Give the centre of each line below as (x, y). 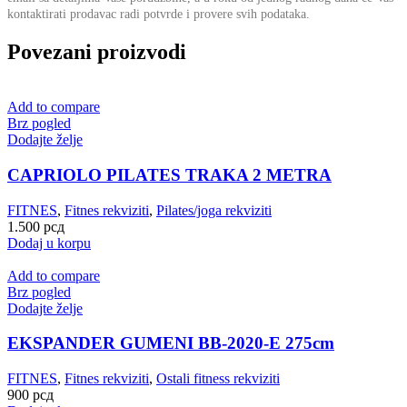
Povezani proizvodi (97, 52)
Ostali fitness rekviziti (218, 378)
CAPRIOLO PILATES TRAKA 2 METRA (169, 174)
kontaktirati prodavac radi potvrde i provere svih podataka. (159, 15)
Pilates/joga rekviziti (214, 210)
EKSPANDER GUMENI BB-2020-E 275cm (171, 343)
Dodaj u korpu (49, 243)
